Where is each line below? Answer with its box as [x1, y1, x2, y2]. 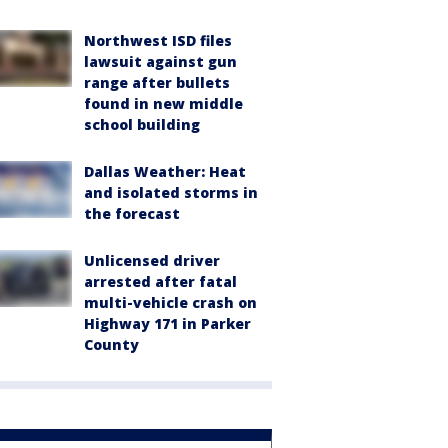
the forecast [84, 204, 180, 224]
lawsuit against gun [84, 52, 237, 72]
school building [84, 115, 200, 135]
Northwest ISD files [84, 31, 232, 51]
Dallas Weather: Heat [84, 162, 246, 182]
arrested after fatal [84, 272, 237, 292]
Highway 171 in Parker [84, 314, 251, 334]
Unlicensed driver [84, 251, 220, 271]
